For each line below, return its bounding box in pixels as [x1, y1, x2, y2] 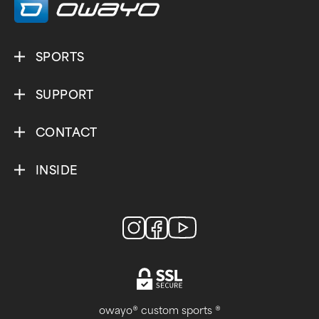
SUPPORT [36, 88, 94, 102]
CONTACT [36, 125, 98, 140]
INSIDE [36, 163, 78, 177]
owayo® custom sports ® [98, 304, 221, 317]
